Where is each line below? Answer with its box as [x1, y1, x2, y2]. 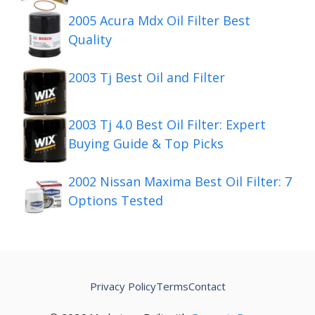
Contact [188, 278, 226, 293]
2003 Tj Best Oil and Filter [68, 68, 225, 86]
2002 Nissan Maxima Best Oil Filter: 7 [68, 172, 292, 190]
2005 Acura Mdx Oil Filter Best [68, 11, 250, 29]
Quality [68, 30, 112, 48]
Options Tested [68, 191, 163, 209]
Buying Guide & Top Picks [68, 134, 224, 152]
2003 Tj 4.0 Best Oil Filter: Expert [68, 115, 266, 133]
